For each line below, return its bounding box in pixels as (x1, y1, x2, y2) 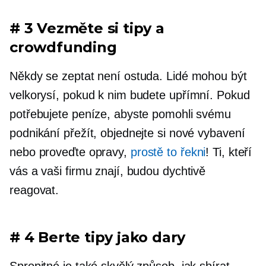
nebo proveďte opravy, (9, 145, 131, 159)
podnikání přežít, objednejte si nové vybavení (9, 126, 245, 140)
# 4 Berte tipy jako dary (9, 228, 186, 246)
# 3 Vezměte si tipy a (9, 19, 164, 37)
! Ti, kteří (205, 145, 252, 159)
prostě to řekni (130, 145, 206, 159)
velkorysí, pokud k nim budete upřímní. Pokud (9, 88, 250, 102)
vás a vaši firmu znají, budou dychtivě (9, 164, 206, 178)
